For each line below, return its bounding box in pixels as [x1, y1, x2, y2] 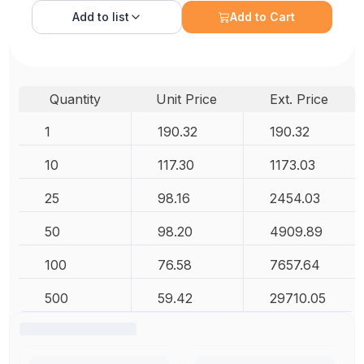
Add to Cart [230, 9, 296, 24]
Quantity [49, 90, 101, 107]
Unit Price [156, 90, 218, 107]
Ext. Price [269, 90, 328, 107]
